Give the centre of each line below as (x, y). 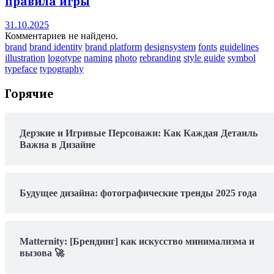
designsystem (170, 47)
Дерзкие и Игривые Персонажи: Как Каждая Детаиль (139, 133)
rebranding (160, 58)
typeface (21, 69)
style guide (204, 58)
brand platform (113, 47)
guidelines (239, 47)
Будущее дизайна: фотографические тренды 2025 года (138, 193)
